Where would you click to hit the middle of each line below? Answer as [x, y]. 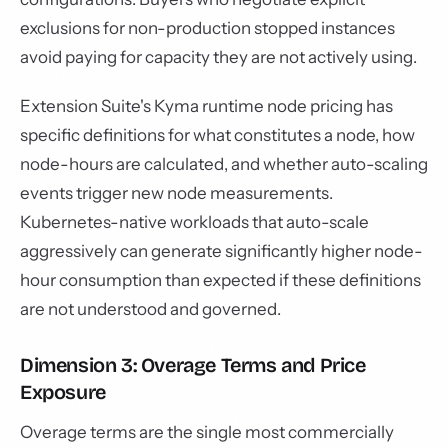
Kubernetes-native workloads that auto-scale [194, 222]
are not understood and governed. [150, 309]
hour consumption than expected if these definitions [220, 280]
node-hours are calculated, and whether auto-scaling [224, 164]
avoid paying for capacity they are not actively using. [218, 57]
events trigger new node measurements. [176, 193]
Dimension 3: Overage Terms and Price [193, 365]
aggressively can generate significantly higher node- [221, 251]
